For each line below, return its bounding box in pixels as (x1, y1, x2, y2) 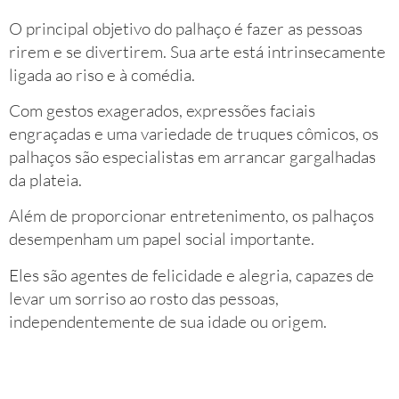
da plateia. (9, 169, 82, 191)
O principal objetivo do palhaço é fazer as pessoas (9, 17, 362, 39)
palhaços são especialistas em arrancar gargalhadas (9, 146, 376, 168)
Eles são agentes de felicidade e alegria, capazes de (9, 264, 374, 286)
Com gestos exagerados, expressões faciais (9, 100, 315, 122)
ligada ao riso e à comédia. (9, 63, 195, 85)
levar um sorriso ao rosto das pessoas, (9, 287, 279, 309)
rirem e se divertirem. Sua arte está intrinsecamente (9, 40, 386, 62)
